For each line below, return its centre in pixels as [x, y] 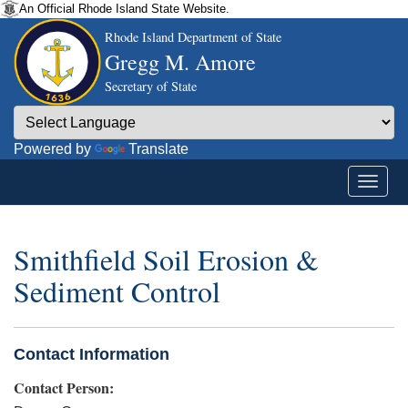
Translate [158, 149]
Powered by [54, 149]
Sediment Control [117, 291]
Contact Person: [64, 387]
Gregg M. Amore [180, 62]
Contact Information [92, 354]
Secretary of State [151, 86]
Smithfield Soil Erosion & [166, 260]
